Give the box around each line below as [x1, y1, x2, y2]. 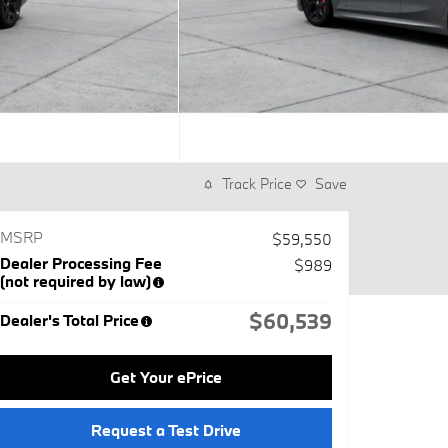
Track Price [222, 174, 292, 193]
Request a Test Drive [91, 419, 241, 440]
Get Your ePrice [110, 367, 222, 388]
